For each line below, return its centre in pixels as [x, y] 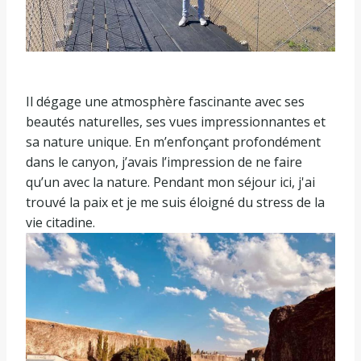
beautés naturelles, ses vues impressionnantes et [176, 122]
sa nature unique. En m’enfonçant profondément [173, 142]
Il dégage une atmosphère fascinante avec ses [165, 102]
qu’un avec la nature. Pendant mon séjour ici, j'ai [170, 183]
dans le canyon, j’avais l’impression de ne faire [164, 162]
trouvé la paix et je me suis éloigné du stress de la [175, 203]
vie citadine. [60, 223]
